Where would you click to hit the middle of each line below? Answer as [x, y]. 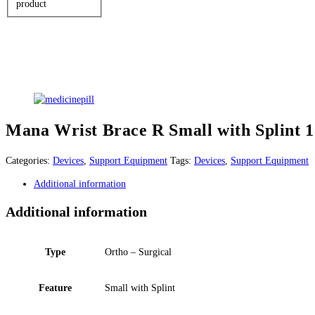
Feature [55, 288]
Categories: [29, 160]
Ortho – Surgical [138, 252]
